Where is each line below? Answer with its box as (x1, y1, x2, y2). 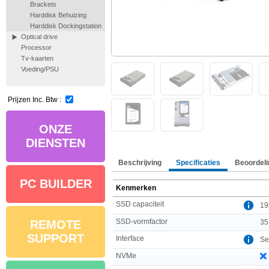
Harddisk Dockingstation (30, 22, 101, 29)
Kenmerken (116, 183, 156, 192)
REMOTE (30, 218, 81, 231)
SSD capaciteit (116, 199, 164, 208)
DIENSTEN (26, 136, 85, 150)
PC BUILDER (19, 177, 92, 190)
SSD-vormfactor (116, 217, 168, 226)
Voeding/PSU (21, 65, 59, 73)
